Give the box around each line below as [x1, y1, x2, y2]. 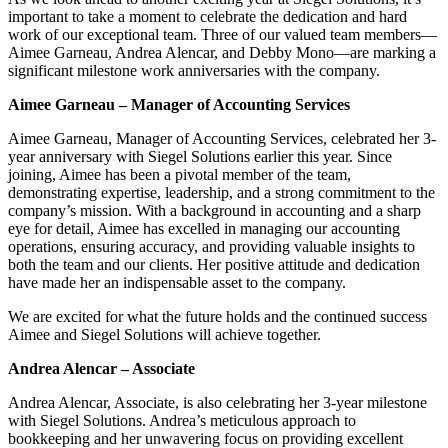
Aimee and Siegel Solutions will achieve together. [8, 325, 321, 343]
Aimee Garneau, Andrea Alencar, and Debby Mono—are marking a [8, 43, 436, 61]
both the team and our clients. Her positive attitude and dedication [8, 255, 420, 273]
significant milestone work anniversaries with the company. [8, 61, 380, 79]
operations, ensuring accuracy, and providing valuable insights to [8, 237, 415, 255]
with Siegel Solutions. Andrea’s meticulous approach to [8, 411, 356, 429]
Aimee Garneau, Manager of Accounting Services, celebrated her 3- [8, 129, 436, 147]
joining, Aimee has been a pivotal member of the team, [8, 165, 351, 183]
